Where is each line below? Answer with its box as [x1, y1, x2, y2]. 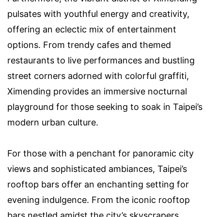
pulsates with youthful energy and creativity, [7, 9, 189, 19]
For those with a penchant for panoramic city [7, 148, 194, 159]
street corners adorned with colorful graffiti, [7, 71, 189, 81]
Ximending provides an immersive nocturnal [7, 86, 187, 97]
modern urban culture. [7, 117, 98, 128]
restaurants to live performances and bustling [7, 55, 195, 66]
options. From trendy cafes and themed [7, 40, 171, 50]
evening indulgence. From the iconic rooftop [7, 195, 190, 205]
